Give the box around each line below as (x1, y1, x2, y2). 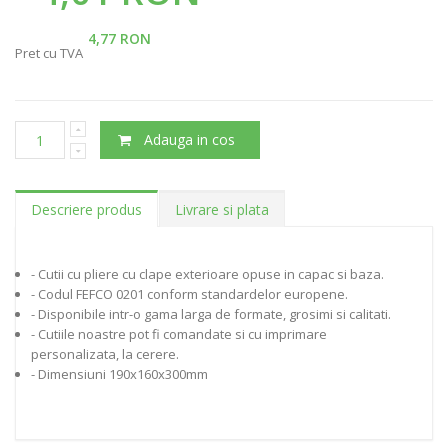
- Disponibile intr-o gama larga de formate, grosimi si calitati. (31, 305, 391, 324)
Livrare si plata (175, 200, 269, 220)
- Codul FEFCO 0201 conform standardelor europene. (31, 285, 348, 304)
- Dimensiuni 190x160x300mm (31, 365, 208, 384)
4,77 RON (88, 29, 151, 49)
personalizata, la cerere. (31, 345, 179, 364)
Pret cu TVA (15, 44, 83, 63)
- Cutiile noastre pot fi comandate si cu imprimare (31, 325, 327, 344)
